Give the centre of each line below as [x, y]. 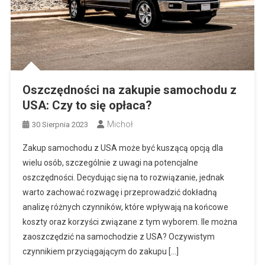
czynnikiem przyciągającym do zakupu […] [100, 251]
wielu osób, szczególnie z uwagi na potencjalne [110, 162]
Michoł [120, 124]
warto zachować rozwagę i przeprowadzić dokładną [119, 192]
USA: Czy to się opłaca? [87, 105]
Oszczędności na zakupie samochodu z [129, 90]
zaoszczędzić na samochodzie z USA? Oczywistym [118, 236]
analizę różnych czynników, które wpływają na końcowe [125, 207]
